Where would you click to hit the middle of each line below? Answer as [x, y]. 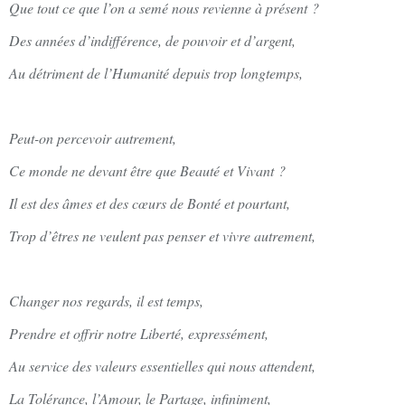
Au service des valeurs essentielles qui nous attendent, [162, 365]
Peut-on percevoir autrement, [93, 137]
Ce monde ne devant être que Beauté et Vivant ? [147, 170]
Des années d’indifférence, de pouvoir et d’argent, [152, 40]
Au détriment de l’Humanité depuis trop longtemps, [156, 72]
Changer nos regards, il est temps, [106, 300]
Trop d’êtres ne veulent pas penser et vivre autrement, [162, 235]
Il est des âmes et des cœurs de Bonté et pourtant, [150, 202]
